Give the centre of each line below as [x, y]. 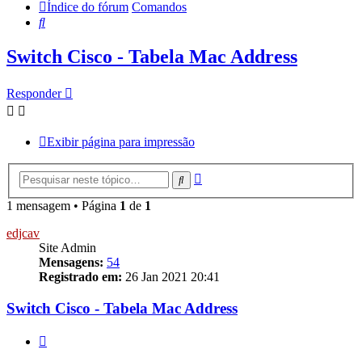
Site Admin [67, 247]
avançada [225, 190]
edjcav [23, 233]
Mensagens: [71, 262]
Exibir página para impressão [121, 142]
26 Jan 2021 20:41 [171, 276]
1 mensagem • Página [63, 205]
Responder [34, 94]
